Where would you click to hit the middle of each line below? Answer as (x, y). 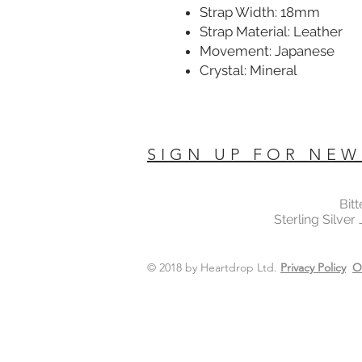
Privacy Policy (313, 267)
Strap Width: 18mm (260, 12)
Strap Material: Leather (271, 31)
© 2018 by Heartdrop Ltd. (214, 267)
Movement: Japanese (267, 51)
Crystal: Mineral (248, 70)
